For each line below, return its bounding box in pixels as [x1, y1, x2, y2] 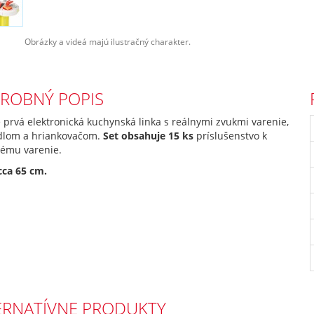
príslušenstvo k [193, 129, 268, 142]
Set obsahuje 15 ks [103, 129, 194, 142]
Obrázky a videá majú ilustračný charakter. [25, 36, 191, 47]
